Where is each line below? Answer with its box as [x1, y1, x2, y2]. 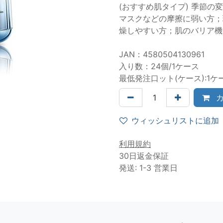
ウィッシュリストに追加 [131, 115, 219, 125]
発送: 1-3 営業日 [119, 163, 178, 173]
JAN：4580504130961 [119, 49, 205, 59]
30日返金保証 [119, 151, 169, 161]
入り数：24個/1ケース [119, 61, 199, 71]
